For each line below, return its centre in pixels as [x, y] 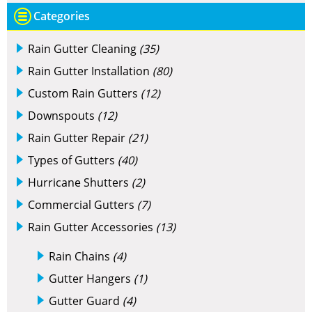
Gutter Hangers [91, 279]
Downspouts [63, 116]
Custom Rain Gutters [84, 93]
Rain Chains [81, 256]
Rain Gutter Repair [78, 138]
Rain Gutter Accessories [92, 227]
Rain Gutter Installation [90, 71]
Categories [62, 16]
